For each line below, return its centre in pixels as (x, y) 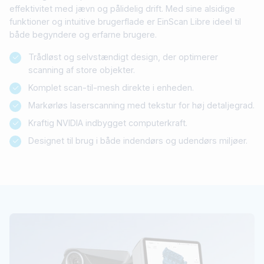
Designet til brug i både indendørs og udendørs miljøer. (138, 140)
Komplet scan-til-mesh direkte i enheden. (111, 87)
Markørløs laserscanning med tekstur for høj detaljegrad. (141, 105)
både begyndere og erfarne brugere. (83, 34)
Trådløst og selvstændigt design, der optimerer (123, 57)
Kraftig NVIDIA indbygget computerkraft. (108, 123)
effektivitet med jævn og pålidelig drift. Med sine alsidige (122, 8)
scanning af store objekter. (82, 70)
